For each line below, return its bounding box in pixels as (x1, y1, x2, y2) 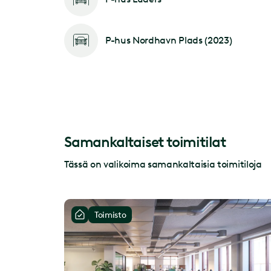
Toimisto (94, 209, 126, 220)
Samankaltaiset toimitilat (64, 132, 226, 151)
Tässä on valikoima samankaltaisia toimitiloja (64, 158, 262, 170)
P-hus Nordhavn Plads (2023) (105, 34, 232, 47)
